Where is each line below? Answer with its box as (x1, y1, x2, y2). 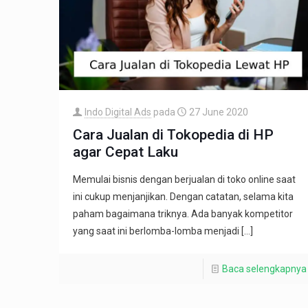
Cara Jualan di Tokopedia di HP (72, 126, 274, 144)
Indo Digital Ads (84, 107, 151, 118)
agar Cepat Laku (72, 144, 178, 161)
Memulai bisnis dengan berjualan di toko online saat (72, 174, 296, 186)
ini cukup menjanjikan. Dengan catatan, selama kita (72, 191, 294, 203)
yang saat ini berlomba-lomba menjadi (72, 225, 239, 237)
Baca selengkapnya (221, 263, 307, 275)
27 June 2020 (188, 107, 248, 118)
